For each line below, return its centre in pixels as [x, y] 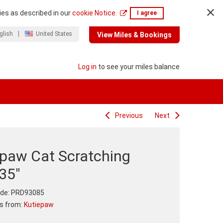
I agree [147, 13]
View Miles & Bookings [134, 35]
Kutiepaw [39, 205]
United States [54, 34]
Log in [87, 67]
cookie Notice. [94, 13]
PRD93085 [28, 193]
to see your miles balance [138, 67]
